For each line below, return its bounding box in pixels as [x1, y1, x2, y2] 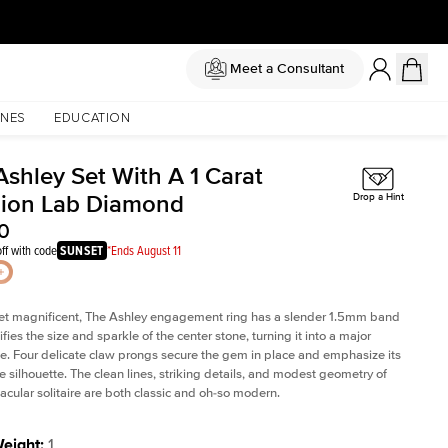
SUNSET [60, 241, 104, 260]
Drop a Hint [352, 191, 404, 204]
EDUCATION [53, 112, 131, 125]
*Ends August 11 [106, 241, 181, 259]
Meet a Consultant [229, 60, 344, 77]
